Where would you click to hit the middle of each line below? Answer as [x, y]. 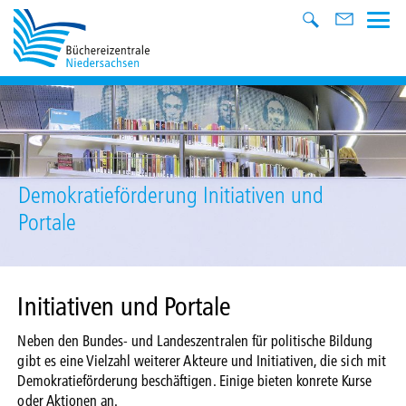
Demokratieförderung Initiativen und [171, 194]
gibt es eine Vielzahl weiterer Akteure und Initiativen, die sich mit [202, 360]
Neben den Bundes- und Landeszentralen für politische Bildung [195, 340]
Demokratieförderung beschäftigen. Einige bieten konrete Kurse [195, 380]
